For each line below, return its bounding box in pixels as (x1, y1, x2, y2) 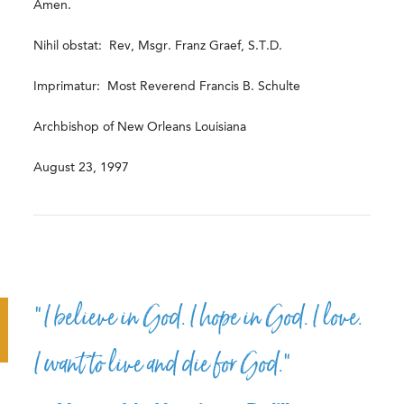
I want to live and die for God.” (33, 343, 293, 386)
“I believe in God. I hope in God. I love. (33, 296, 363, 339)
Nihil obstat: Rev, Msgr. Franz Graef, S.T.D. (33, 39, 283, 52)
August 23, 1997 (33, 161, 130, 174)
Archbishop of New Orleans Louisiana (33, 120, 251, 133)
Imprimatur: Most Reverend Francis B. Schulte (33, 79, 301, 93)
